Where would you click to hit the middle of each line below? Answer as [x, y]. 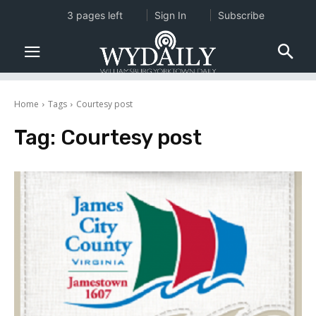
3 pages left [95, 15]
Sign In [170, 15]
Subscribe [241, 15]
